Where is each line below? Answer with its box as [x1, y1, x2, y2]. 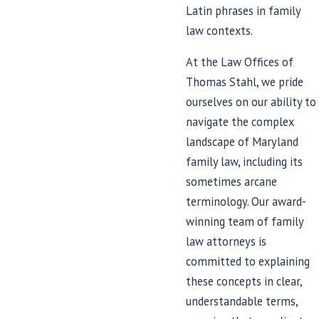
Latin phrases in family [186, 2, 301, 19]
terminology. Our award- [186, 194, 307, 210]
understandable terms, [186, 293, 298, 310]
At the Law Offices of [186, 54, 294, 70]
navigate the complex [186, 114, 295, 130]
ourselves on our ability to [186, 94, 317, 110]
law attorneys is [186, 234, 267, 250]
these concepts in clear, [186, 273, 303, 290]
